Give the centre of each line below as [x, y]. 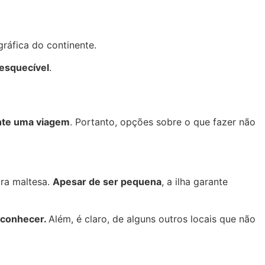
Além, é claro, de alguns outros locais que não [152, 219]
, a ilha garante [195, 182]
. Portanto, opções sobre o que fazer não [163, 122]
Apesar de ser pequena [107, 182]
